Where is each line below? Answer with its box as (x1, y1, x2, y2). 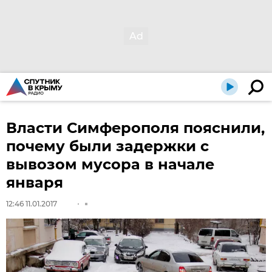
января (6, 174, 63, 191)
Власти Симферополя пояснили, (6, 119, 265, 137)
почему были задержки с (6, 137, 209, 155)
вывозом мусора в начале (6, 155, 214, 173)
